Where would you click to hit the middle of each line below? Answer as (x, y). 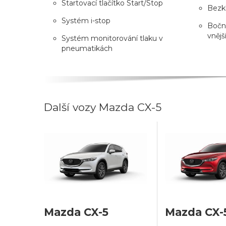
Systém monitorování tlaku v (112, 38)
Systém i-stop (86, 20)
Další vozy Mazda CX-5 (103, 107)
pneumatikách (87, 48)
